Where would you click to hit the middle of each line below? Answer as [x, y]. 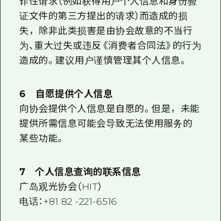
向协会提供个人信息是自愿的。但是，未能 [110, 109]
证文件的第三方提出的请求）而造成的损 [104, 16]
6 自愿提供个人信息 [66, 94]
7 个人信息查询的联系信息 [80, 172]
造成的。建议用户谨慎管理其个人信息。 [104, 60]
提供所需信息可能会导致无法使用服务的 [106, 123]
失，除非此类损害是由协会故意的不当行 [106, 31]
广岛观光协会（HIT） [61, 187]
